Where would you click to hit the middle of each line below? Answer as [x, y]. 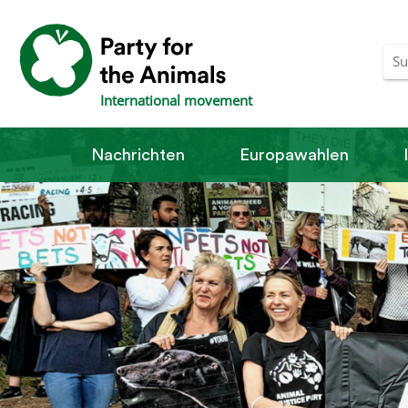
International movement [176, 100]
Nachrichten [138, 155]
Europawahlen [294, 155]
